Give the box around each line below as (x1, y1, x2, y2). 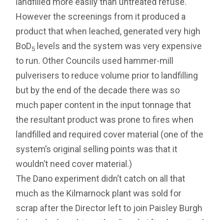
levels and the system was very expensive (37, 41, 202, 52)
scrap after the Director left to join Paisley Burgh (16, 203, 203, 214)
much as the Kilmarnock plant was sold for (16, 188, 182, 199)
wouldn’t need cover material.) (16, 159, 133, 169)
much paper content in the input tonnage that (16, 100, 192, 110)
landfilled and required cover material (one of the (16, 129, 204, 140)
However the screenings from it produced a (16, 11, 186, 22)
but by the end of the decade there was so (16, 85, 180, 96)
